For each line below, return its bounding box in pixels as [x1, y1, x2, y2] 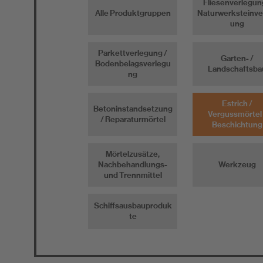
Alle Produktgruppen [95, 8, 171, 19]
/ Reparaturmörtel [100, 114, 166, 125]
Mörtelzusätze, [106, 149, 160, 160]
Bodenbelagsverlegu [95, 59, 171, 69]
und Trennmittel [103, 170, 162, 181]
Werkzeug [218, 160, 257, 170]
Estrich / [222, 99, 253, 109]
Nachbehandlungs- [98, 160, 168, 170]
